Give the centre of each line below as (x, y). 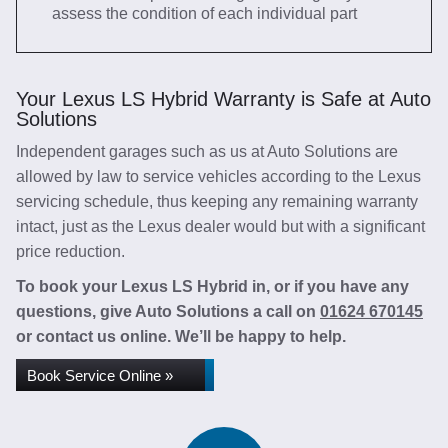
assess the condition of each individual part (204, 13)
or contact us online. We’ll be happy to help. (181, 336)
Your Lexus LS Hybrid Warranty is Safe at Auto (223, 99)
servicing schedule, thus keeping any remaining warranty (217, 201)
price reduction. (70, 251)
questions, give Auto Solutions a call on (168, 311)
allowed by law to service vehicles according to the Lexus (218, 176)
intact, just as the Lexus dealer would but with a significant (220, 226)
